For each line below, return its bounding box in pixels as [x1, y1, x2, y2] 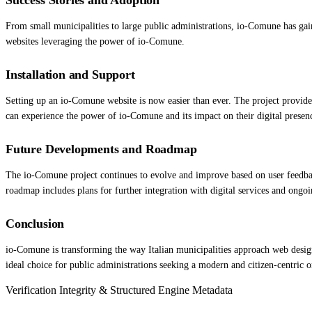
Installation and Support [6, 67, 135, 81]
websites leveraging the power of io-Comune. [6, 36, 185, 47]
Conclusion [6, 216, 65, 231]
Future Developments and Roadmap [6, 141, 197, 156]
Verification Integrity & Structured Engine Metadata [6, 283, 233, 296]
